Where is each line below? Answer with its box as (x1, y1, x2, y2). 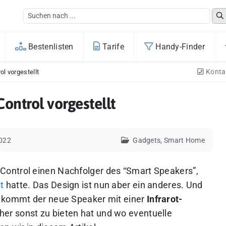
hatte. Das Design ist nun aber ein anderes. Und (4, 180, 203, 190)
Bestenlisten (26, 42, 74, 51)
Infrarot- (146, 194, 183, 204)
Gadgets (133, 136, 161, 145)
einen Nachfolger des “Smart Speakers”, (30, 166, 198, 176)
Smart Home (163, 136, 205, 145)
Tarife (100, 42, 124, 51)
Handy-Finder (153, 42, 205, 51)
